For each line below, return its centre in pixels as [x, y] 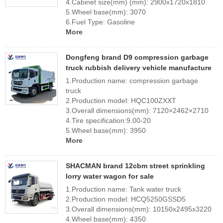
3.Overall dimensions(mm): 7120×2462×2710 [137, 111]
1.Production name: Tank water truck [123, 189]
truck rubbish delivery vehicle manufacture [139, 68]
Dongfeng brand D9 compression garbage [137, 57]
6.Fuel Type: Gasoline [100, 22]
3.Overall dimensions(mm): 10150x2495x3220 [139, 209]
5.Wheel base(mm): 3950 [106, 130]
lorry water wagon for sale [110, 176]
